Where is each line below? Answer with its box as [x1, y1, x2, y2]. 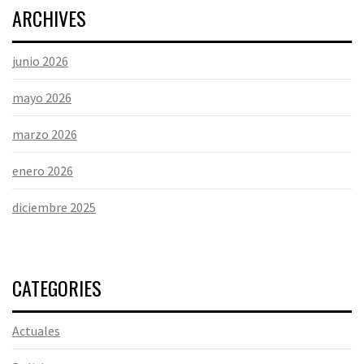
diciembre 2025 [12, 199, 96, 216]
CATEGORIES [12, 273, 102, 303]
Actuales [12, 323, 60, 340]
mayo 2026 [12, 89, 71, 106]
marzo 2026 [12, 126, 77, 143]
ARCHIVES [12, 3, 86, 33]
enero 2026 [12, 162, 73, 180]
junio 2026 [12, 53, 68, 70]
